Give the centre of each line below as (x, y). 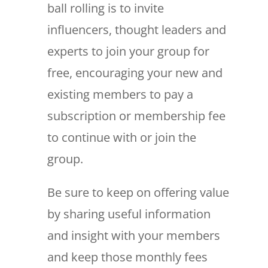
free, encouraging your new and (135, 72)
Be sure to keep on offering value (138, 192)
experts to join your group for (128, 51)
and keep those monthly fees (127, 257)
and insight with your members (133, 235)
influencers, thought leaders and (136, 29)
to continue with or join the (121, 137)
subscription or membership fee (136, 115)
